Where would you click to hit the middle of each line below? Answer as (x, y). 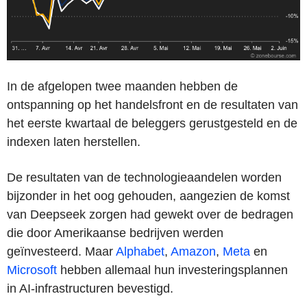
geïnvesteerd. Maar (61, 252)
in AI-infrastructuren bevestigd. (90, 289)
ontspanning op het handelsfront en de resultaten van (152, 105)
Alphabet (140, 252)
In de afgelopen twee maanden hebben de (122, 87)
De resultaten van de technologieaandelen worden (144, 178)
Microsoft (32, 270)
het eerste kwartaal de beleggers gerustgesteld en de (152, 124)
